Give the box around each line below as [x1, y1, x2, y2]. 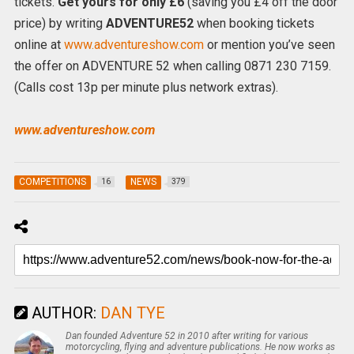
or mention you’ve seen [203, 36, 335, 52]
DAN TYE [100, 303, 165, 322]
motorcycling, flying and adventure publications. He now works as [65, 341, 335, 352]
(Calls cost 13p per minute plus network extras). [13, 79, 278, 95]
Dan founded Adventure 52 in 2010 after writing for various [65, 330, 308, 341]
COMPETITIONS [18, 175, 86, 187]
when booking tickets [193, 15, 314, 31]
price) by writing [13, 15, 106, 31]
